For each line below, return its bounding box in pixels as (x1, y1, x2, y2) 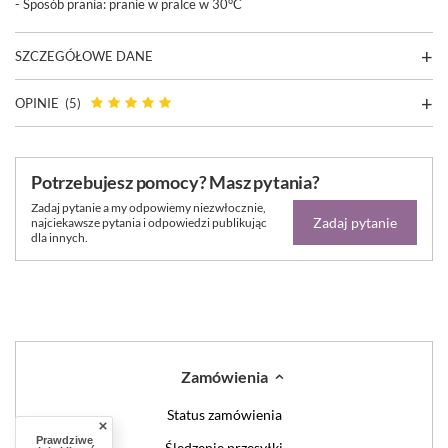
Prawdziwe (35, 434, 93, 446)
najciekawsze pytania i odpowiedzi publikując (31, 215, 267, 231)
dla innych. (31, 230, 88, 246)
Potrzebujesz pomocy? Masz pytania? (31, 171, 320, 194)
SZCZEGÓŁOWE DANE (15, 48, 153, 65)
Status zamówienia (166, 406, 282, 424)
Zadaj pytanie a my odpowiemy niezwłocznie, (31, 200, 266, 216)
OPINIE (15, 95, 59, 112)
